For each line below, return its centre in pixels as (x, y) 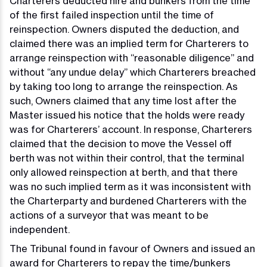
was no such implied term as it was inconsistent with (130, 187)
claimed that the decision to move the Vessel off (121, 144)
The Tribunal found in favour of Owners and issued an (132, 249)
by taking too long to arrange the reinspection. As (124, 87)
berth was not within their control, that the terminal (127, 158)
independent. (40, 230)
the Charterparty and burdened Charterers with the (128, 201)
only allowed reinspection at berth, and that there (124, 173)
